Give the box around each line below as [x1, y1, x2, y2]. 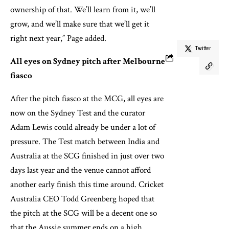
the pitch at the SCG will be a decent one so [10, 208, 157, 219]
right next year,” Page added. [10, 33, 106, 44]
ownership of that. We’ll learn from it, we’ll [10, 4, 155, 16]
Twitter [195, 45, 211, 52]
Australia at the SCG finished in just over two [10, 150, 164, 162]
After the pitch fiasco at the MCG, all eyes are [10, 93, 164, 105]
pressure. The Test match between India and [10, 136, 159, 148]
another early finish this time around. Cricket [10, 179, 164, 191]
